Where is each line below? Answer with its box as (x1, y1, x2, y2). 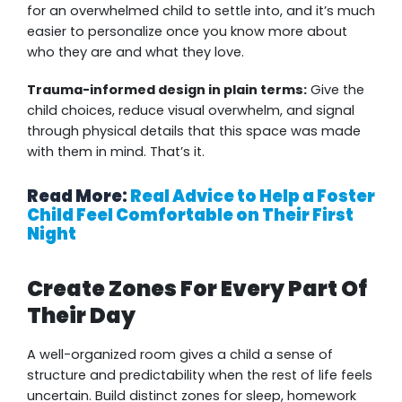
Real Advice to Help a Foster (130, 185, 375, 208)
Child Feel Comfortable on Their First (27, 204, 354, 227)
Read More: (27, 185, 130, 208)
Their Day (27, 300, 135, 330)
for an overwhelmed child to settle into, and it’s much (27, 2, 375, 20)
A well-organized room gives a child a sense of (27, 345, 333, 364)
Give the (307, 81, 364, 99)
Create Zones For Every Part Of (27, 273, 367, 303)
